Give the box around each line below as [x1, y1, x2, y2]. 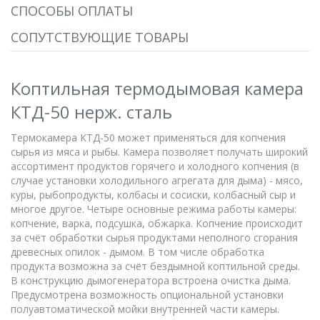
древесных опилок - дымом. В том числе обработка [11, 245, 264, 259]
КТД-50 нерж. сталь [11, 100, 172, 124]
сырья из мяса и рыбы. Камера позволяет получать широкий [11, 145, 308, 159]
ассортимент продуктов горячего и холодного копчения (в [11, 159, 299, 173]
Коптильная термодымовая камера [11, 76, 304, 100]
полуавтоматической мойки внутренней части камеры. [11, 302, 279, 316]
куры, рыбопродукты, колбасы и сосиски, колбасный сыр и [11, 188, 296, 201]
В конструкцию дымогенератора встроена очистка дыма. [11, 274, 291, 287]
